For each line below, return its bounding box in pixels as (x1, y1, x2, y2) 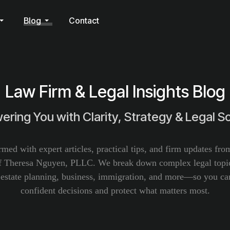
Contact (69, 15, 99, 26)
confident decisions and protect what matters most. (20, 185, 210, 196)
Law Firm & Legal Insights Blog (5, 82, 225, 102)
